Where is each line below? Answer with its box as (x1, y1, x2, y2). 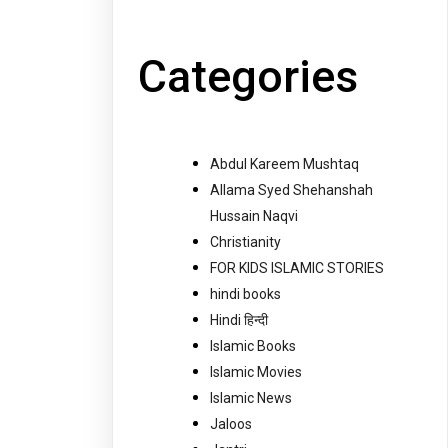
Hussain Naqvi (210, 207, 298, 224)
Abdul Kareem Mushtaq (210, 155, 359, 172)
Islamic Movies (210, 363, 302, 380)
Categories (138, 50, 358, 104)
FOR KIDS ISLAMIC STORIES (210, 259, 384, 276)
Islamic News (210, 389, 292, 406)
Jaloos (210, 415, 252, 432)
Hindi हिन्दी (210, 311, 268, 328)
